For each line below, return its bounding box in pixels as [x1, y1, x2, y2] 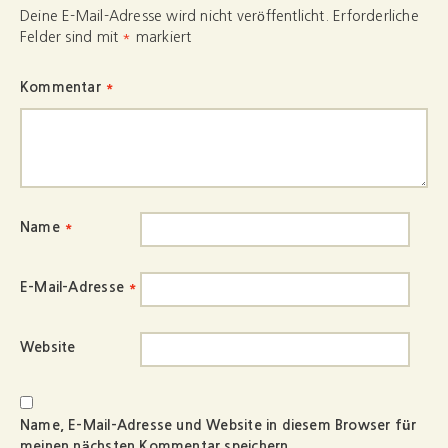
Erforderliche [333, 9, 419, 23]
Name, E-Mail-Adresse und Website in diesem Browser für [20, 418, 417, 432]
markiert [131, 30, 192, 44]
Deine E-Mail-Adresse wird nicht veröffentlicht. [20, 9, 329, 23]
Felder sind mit [20, 30, 123, 44]
